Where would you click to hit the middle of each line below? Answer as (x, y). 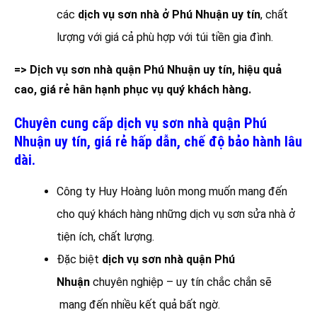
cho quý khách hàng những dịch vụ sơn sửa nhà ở (176, 214)
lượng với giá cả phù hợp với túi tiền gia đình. (165, 37)
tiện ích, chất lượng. (105, 236)
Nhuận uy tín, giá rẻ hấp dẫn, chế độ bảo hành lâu (158, 141)
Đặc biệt (79, 259)
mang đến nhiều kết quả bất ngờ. (138, 304)
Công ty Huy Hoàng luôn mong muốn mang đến (172, 191)
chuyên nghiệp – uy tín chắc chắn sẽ (181, 282)
